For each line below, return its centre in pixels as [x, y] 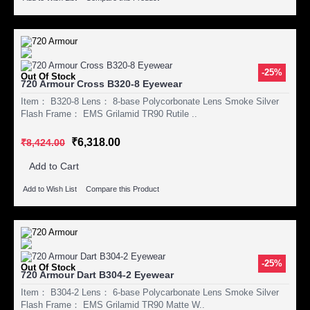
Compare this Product [122, 189]
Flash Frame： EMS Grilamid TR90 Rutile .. [109, 113]
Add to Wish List [50, 189]
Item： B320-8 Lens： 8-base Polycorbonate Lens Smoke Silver [150, 101]
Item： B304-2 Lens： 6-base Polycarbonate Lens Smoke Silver [150, 293]
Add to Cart [54, 166]
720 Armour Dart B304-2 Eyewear [97, 275]
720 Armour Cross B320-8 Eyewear [101, 83]
